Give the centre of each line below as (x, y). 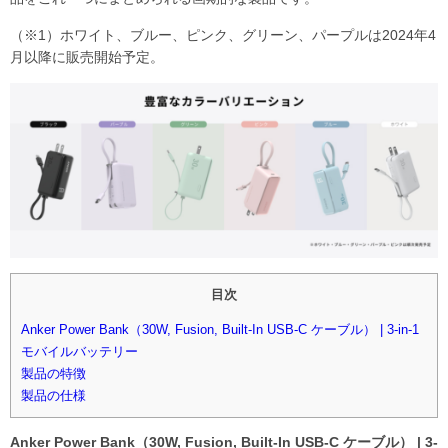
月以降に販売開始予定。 (87, 56)
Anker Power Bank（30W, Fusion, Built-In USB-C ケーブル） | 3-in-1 (220, 330)
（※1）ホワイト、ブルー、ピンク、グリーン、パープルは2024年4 (223, 34)
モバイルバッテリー (79, 352)
